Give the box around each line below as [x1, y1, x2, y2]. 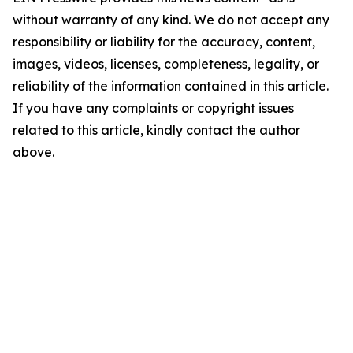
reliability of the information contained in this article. [13, 78, 329, 95]
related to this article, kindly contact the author [13, 122, 300, 139]
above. [13, 144, 54, 161]
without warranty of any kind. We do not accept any [13, 12, 329, 28]
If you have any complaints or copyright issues [13, 100, 294, 117]
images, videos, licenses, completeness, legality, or [13, 56, 319, 72]
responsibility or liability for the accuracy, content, [13, 34, 315, 50]
